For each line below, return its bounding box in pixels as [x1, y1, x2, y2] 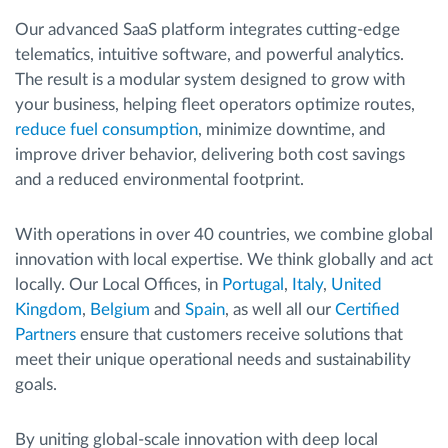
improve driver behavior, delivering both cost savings [15, 146, 405, 163]
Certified [335, 301, 400, 318]
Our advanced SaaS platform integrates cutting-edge [15, 21, 400, 38]
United [331, 276, 382, 293]
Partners [15, 326, 76, 343]
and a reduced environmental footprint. [15, 171, 304, 188]
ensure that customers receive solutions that [76, 326, 403, 343]
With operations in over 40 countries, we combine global [15, 226, 433, 243]
